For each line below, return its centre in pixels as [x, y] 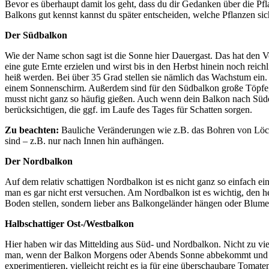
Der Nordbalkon [39, 161]
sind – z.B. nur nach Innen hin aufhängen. [84, 141]
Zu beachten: [32, 130]
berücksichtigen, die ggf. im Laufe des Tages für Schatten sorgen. [128, 109]
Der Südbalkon [36, 35]
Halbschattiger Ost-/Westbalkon [69, 223]
